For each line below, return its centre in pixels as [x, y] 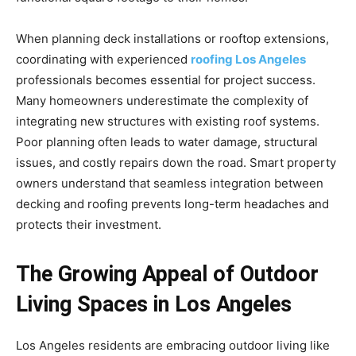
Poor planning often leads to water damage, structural [167, 142]
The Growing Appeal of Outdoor [167, 275]
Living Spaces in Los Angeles [154, 305]
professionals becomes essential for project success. [166, 80]
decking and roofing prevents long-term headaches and [172, 204]
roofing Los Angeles [248, 60]
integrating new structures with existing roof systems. [168, 122]
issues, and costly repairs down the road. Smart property [176, 163]
